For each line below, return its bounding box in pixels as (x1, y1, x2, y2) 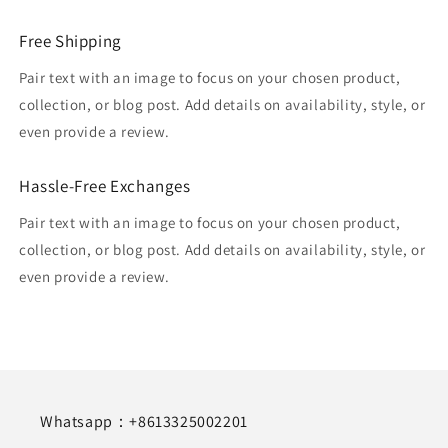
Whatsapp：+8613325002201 (40, 411, 248, 432)
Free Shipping (19, 29, 122, 52)
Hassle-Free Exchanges (19, 174, 191, 197)
